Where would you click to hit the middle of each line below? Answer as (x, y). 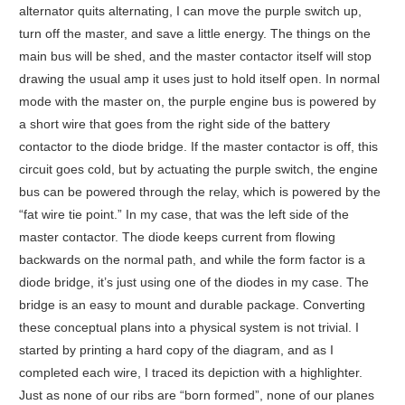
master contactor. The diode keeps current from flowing (177, 237)
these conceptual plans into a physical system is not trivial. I (188, 328)
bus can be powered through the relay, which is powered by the (199, 192)
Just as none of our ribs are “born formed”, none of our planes (196, 396)
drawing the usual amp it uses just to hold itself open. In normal (199, 79)
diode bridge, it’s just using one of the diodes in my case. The (193, 283)
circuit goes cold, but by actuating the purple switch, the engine (198, 170)
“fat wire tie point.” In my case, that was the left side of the (184, 215)
